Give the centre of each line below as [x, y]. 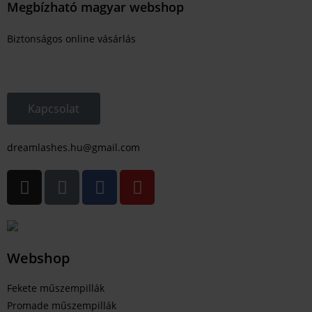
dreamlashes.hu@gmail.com [73, 148]
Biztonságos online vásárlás [71, 39]
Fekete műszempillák [56, 288]
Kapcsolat [54, 109]
